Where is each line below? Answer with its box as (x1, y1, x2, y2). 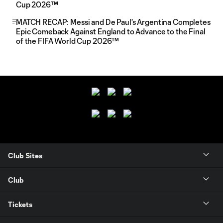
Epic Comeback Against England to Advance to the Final (16, 27, 206, 36)
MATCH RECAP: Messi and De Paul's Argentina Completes (16, 17, 211, 26)
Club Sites (8, 151, 42, 160)
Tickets (8, 200, 32, 209)
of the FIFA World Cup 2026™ (16, 36, 119, 45)
